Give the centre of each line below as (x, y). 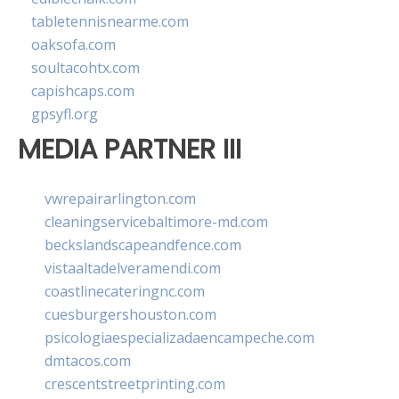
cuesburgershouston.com (130, 314)
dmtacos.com (88, 360)
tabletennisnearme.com (110, 22)
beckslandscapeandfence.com (143, 244)
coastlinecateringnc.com (125, 291)
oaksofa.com (73, 45)
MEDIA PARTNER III (130, 150)
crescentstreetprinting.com (135, 383)
